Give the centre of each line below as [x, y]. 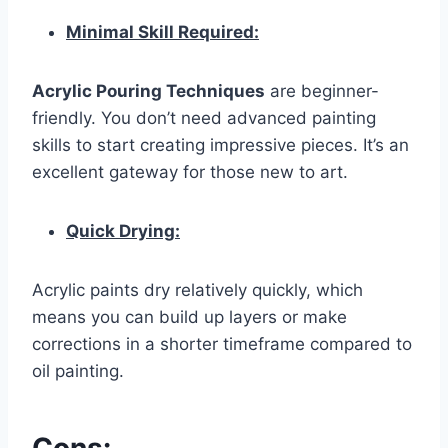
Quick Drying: [123, 231]
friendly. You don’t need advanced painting [204, 118]
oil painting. [78, 371]
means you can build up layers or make [189, 317]
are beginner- [322, 91]
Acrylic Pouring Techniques [148, 91]
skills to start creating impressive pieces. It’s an [220, 145]
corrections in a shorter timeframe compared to [222, 344]
